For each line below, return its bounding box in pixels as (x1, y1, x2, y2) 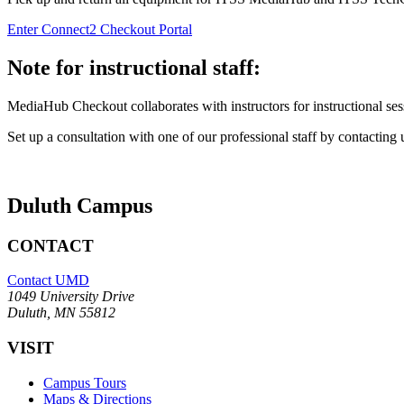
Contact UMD (7, 272, 89, 289)
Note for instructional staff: (7, 55, 261, 79)
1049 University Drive (7, 289, 134, 305)
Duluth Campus (7, 193, 152, 217)
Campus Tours (43, 374, 126, 390)
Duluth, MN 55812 (7, 305, 115, 321)
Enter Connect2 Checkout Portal (7, 21, 192, 37)
